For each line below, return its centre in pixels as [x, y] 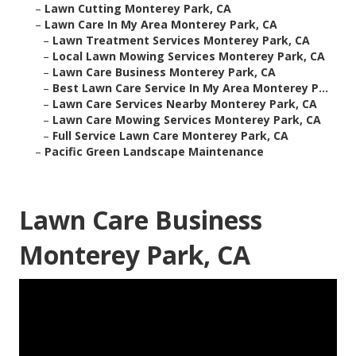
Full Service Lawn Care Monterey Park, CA [170, 136]
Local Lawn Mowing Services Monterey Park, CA [189, 56]
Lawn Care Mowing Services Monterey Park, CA [187, 120]
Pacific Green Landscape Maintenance [154, 152]
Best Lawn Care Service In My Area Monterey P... [190, 88]
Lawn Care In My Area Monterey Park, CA [161, 25]
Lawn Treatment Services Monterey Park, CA [181, 41]
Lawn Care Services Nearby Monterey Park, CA [185, 104]
